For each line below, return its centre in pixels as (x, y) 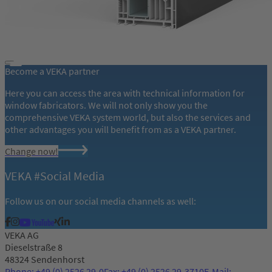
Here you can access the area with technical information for (125, 93)
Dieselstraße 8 (34, 247)
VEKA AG (22, 235)
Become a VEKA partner (52, 71)
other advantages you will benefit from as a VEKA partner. (121, 130)
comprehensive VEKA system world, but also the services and (128, 117)
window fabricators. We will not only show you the (106, 105)
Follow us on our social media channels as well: (100, 201)
